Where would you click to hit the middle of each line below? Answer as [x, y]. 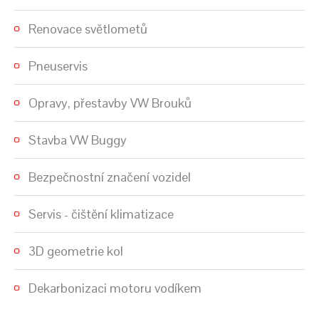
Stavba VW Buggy [78, 140]
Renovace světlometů [88, 28]
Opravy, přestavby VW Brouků [110, 103]
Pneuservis [58, 66]
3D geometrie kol [76, 251]
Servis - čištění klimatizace [101, 214]
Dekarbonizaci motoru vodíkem [115, 288]
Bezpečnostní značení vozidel [110, 177]
